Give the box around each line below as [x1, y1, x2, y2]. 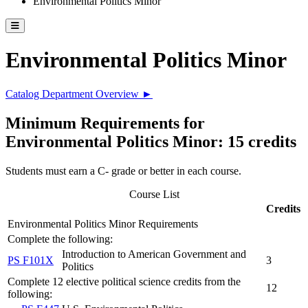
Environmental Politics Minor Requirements [8, 217, 198, 230]
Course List [129, 188, 179, 200]
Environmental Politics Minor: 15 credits [5, 132, 296, 151]
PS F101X [8, 254, 54, 266]
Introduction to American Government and [62, 247, 246, 260]
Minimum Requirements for [5, 113, 205, 132]
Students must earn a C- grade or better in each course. [5, 164, 241, 177]
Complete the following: [8, 232, 113, 245]
